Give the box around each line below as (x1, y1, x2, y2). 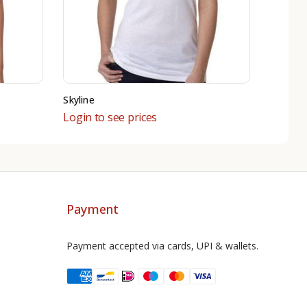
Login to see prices (63, 109, 158, 125)
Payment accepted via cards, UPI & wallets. (66, 238, 258, 252)
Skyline (63, 93, 95, 106)
